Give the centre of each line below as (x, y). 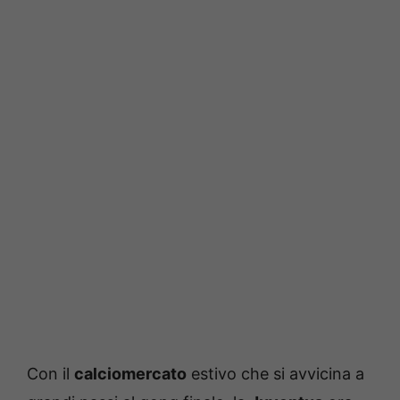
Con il (50, 374)
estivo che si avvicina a (275, 374)
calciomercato (130, 374)
